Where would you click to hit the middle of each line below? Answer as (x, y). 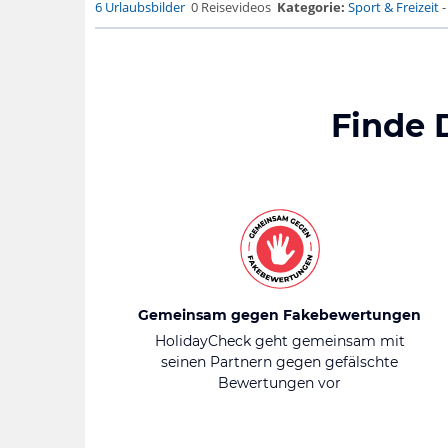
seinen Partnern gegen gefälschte (279, 362)
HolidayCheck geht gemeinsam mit (279, 341)
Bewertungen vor (279, 383)
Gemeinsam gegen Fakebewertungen (279, 315)
